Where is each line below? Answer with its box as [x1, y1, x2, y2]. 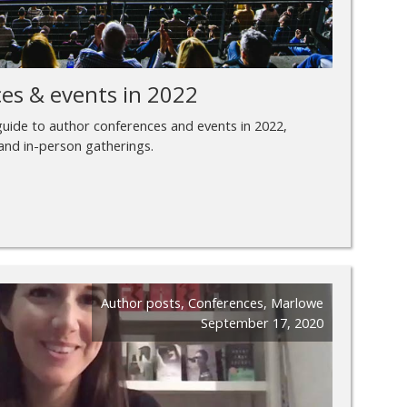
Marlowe [271, 293, 323, 312]
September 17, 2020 [201, 313, 323, 332]
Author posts [101, 293, 181, 312]
